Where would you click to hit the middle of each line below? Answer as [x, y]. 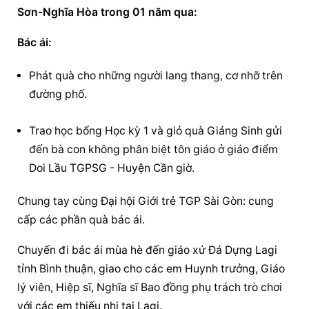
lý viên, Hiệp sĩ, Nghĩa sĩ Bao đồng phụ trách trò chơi [150, 287]
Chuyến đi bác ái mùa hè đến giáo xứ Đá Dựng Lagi [148, 250]
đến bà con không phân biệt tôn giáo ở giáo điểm [154, 149]
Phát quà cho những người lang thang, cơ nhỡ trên [156, 76]
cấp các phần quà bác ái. [81, 219]
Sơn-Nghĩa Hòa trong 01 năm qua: [108, 12]
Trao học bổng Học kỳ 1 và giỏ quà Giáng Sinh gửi [156, 130]
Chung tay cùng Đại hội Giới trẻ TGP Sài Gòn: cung [146, 201]
